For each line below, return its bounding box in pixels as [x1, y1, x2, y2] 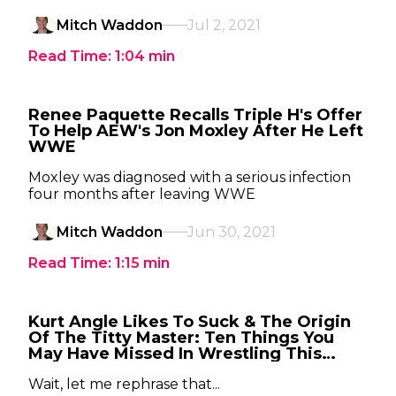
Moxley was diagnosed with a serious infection [28, 169, 351, 186]
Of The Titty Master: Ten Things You [28, 328, 334, 347]
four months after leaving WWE [28, 186, 255, 202]
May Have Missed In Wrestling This [28, 344, 322, 363]
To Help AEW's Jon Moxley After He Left [28, 121, 363, 141]
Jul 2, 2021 [187, 17, 261, 34]
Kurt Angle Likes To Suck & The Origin [28, 312, 351, 331]
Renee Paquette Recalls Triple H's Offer [28, 105, 362, 125]
